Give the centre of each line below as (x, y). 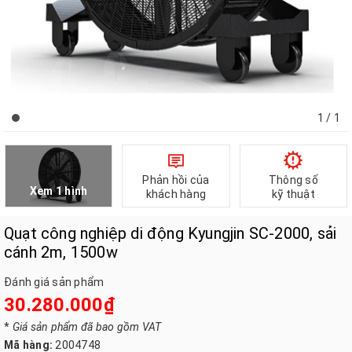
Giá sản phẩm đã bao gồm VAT (87, 327)
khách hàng (176, 194)
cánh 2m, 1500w (61, 252)
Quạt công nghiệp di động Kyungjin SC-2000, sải (170, 233)
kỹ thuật (293, 194)
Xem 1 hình (59, 191)
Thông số (293, 180)
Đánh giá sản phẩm (54, 282)
